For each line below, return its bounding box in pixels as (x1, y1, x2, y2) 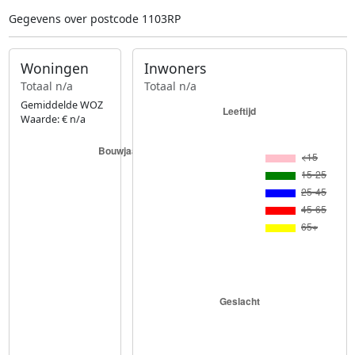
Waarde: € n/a (20, 112, 86, 126)
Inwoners (144, 59, 207, 78)
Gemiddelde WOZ (20, 97, 103, 112)
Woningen (20, 59, 89, 78)
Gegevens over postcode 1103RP (8, 11, 181, 27)
